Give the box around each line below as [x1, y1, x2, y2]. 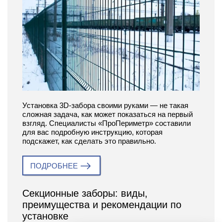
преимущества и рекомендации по [22, 199, 181, 211]
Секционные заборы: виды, [22, 188, 148, 199]
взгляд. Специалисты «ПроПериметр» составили [22, 119, 191, 128]
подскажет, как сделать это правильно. [22, 137, 156, 146]
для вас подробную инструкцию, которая [22, 128, 163, 137]
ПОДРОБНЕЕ [30, 162, 78, 170]
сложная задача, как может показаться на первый [22, 110, 193, 119]
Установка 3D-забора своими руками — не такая [22, 101, 188, 110]
